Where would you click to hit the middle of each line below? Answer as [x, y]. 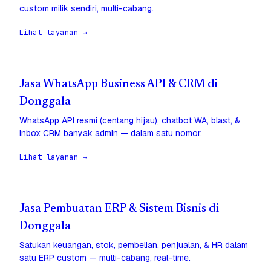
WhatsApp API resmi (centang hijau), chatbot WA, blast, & [130, 121]
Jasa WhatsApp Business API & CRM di [119, 85]
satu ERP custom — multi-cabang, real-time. [105, 258]
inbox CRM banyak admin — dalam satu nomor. [111, 133]
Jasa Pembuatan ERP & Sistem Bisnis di [119, 209]
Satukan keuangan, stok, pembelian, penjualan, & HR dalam [134, 245]
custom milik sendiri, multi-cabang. [87, 9]
